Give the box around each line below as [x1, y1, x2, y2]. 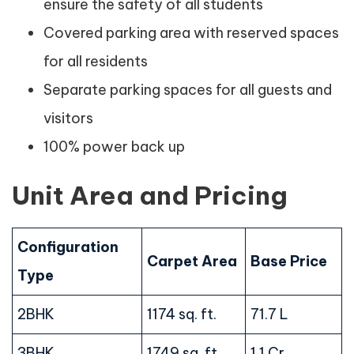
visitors [43, 109, 93, 127]
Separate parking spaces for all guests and [43, 81, 332, 99]
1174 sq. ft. [147, 305, 217, 323]
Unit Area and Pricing [12, 179, 288, 211]
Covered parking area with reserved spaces [43, 24, 339, 42]
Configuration [17, 238, 119, 256]
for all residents [43, 52, 148, 70]
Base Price [250, 252, 327, 270]
